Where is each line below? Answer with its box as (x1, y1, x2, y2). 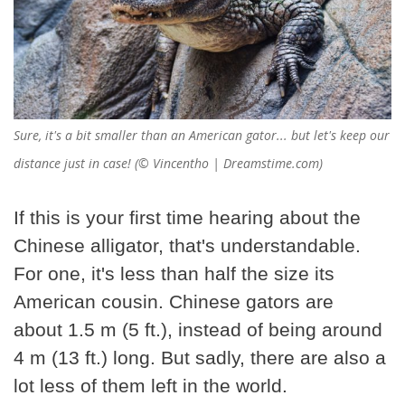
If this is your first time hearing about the (14, 207, 361, 229)
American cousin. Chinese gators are (14, 291, 334, 313)
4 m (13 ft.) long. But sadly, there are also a (14, 347, 386, 369)
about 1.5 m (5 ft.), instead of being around (14, 319, 382, 341)
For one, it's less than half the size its (14, 263, 334, 285)
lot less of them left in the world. (14, 375, 287, 397)
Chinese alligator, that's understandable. (14, 235, 361, 257)
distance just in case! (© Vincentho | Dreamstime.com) (14, 155, 323, 173)
